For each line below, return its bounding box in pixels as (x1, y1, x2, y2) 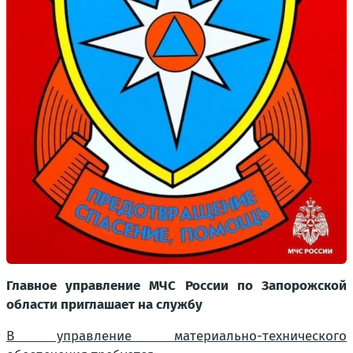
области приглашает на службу (6, 295, 203, 313)
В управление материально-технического (6, 327, 347, 344)
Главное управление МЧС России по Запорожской (6, 277, 347, 294)
